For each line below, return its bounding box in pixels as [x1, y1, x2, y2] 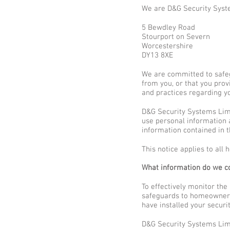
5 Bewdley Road [142, 23, 195, 32]
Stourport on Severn [142, 32, 210, 42]
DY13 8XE [142, 51, 173, 60]
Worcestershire [142, 42, 193, 51]
